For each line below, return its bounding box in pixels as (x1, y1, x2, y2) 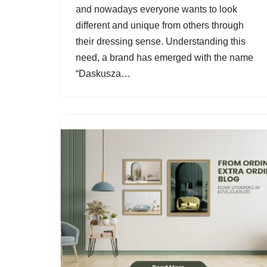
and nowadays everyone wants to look (76, 4, 237, 14)
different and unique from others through (76, 20, 244, 30)
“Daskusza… (76, 69, 133, 79)
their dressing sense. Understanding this (76, 36, 246, 46)
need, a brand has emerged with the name (76, 52, 253, 63)
